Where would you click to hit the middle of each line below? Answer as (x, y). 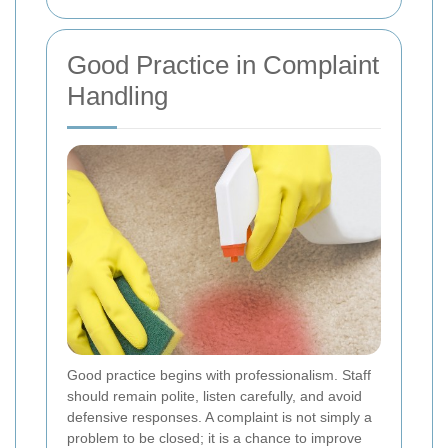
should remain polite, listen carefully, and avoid (214, 396)
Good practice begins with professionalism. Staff (219, 375)
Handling (117, 96)
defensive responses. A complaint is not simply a (219, 417)
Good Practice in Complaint (223, 65)
